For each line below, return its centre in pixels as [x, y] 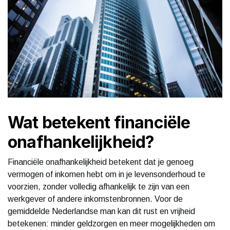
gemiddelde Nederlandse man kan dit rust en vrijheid [101, 211]
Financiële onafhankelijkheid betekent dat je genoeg [101, 162]
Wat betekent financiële [99, 122]
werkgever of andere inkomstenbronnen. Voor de [95, 199]
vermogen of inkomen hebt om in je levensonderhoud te [107, 174]
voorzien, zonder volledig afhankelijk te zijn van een [99, 186]
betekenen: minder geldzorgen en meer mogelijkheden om [111, 223]
